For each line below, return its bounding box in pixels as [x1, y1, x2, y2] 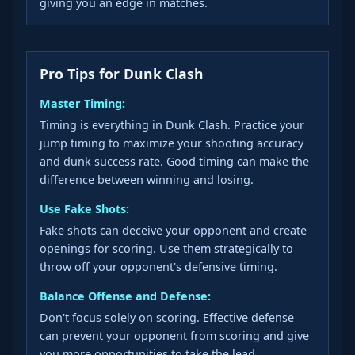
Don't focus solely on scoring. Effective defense [40, 309, 294, 325]
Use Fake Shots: [40, 201, 129, 217]
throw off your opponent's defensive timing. [40, 259, 277, 275]
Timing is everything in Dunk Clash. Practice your [40, 117, 304, 133]
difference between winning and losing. [40, 172, 254, 188]
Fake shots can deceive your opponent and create [40, 223, 307, 239]
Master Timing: [40, 96, 125, 112]
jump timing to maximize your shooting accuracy [40, 136, 303, 151]
